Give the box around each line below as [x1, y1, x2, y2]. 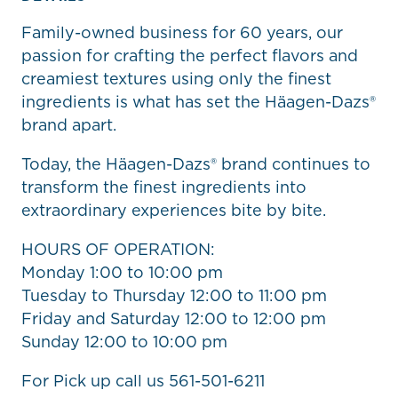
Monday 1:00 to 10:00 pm [21, 260, 223, 283]
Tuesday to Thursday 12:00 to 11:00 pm [21, 283, 327, 306]
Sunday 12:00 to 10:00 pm [21, 330, 227, 353]
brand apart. [21, 114, 116, 137]
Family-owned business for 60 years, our [21, 21, 343, 44]
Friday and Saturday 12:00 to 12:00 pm [21, 306, 326, 330]
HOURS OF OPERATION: [21, 237, 215, 260]
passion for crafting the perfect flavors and [21, 44, 358, 68]
